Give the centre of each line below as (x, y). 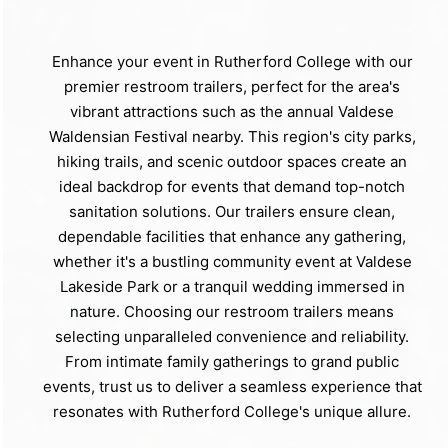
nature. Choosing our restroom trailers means (232, 312)
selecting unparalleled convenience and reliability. (232, 337)
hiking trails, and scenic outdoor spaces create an (232, 162)
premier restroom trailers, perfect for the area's (232, 87)
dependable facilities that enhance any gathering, (232, 237)
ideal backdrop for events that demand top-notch (232, 187)
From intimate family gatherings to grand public (232, 362)
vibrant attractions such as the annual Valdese (232, 112)
